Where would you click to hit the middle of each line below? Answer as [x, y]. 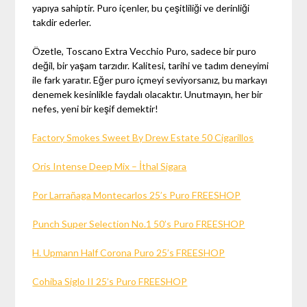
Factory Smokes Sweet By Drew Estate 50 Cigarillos [143, 137]
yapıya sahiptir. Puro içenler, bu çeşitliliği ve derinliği [141, 8]
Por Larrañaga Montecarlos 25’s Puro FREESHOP [137, 195]
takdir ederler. [62, 22]
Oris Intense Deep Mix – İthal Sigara [110, 166]
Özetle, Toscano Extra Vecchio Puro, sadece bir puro [145, 51]
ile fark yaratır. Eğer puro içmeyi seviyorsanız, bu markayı [150, 79]
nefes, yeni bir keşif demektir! [96, 108]
